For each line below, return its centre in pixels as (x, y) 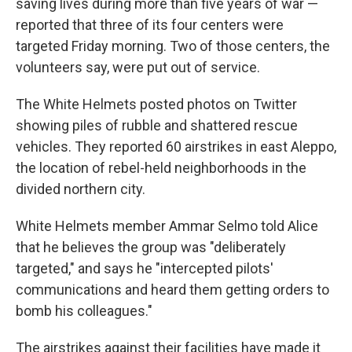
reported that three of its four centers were (150, 25)
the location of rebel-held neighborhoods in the (161, 168)
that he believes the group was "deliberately (151, 247)
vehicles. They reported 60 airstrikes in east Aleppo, (176, 147)
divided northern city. (81, 189)
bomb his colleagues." (84, 311)
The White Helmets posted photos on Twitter (156, 104)
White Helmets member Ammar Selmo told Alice (167, 226)
